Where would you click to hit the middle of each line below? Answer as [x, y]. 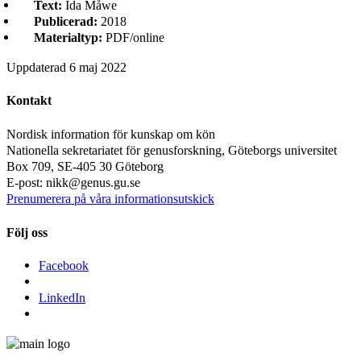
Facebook [64, 266]
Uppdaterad [36, 67]
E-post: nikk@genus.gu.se [73, 182]
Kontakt [29, 101]
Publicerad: [65, 22]
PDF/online [133, 38]
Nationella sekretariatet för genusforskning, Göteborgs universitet [172, 150]
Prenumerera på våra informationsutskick [110, 198]
